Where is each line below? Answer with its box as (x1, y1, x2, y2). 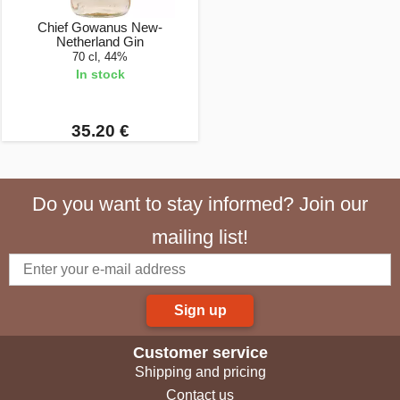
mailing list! (152, 226, 248, 248)
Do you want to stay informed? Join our (32, 193, 368, 215)
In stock (75, 67, 125, 81)
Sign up (173, 303, 227, 318)
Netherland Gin (56, 34, 144, 49)
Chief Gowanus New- (37, 20, 162, 35)
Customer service (132, 344, 268, 362)
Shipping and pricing (134, 364, 266, 379)
